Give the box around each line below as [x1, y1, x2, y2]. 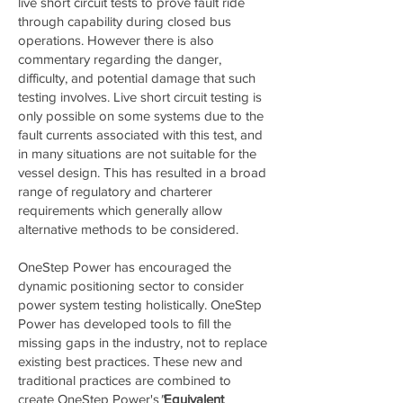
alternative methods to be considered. [18, 221, 238, 237]
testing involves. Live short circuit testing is [18, 89, 262, 104]
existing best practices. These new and [18, 354, 243, 369]
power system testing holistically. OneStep [18, 297, 262, 312]
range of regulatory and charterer [18, 184, 212, 199]
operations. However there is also [18, 32, 214, 48]
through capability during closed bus [18, 13, 231, 29]
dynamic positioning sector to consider [18, 278, 244, 293]
